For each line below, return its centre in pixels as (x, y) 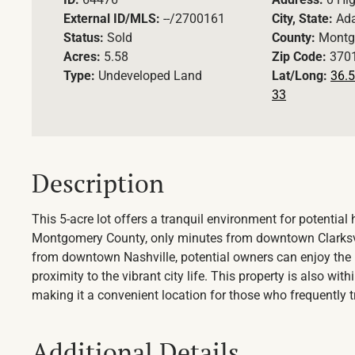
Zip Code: (301, 57)
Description (98, 183)
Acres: (84, 57)
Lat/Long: (302, 76)
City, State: (304, 19)
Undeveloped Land (150, 76)
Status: (85, 38)
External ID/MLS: (113, 19)
